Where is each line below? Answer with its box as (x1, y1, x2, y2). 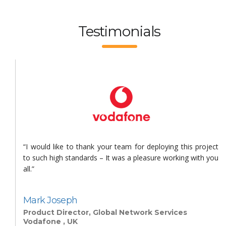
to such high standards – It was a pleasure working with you (23, 152, 218, 162)
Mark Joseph (23, 194, 78, 206)
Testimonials (78, 23, 161, 40)
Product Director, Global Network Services (23, 207, 187, 217)
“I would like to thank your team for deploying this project (23, 141, 218, 151)
